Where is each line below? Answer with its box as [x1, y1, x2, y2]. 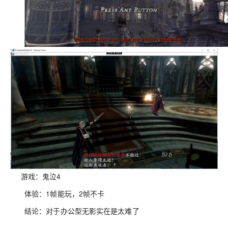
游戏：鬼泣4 [20, 170, 61, 181]
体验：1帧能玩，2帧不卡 [24, 188, 105, 198]
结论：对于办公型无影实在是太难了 [24, 205, 139, 216]
